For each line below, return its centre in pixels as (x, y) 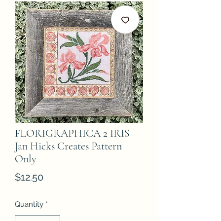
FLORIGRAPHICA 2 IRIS (72, 133)
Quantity (29, 204)
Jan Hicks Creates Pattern (68, 146)
